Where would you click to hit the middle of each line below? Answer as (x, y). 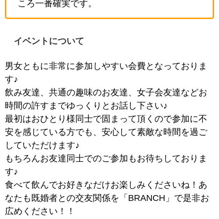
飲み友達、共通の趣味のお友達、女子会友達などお (106, 92)
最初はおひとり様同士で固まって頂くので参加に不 (106, 119)
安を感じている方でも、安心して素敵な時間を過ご (106, 132)
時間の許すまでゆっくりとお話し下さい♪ (86, 105)
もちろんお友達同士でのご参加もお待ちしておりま (106, 158)
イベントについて (49, 41)
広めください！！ (40, 211)
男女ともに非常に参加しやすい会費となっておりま (106, 66)
